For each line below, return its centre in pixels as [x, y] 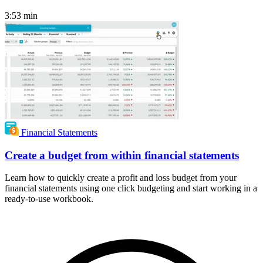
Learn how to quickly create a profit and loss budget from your [121, 178]
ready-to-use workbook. [49, 199]
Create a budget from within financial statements [122, 155]
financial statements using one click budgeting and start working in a [131, 188]
